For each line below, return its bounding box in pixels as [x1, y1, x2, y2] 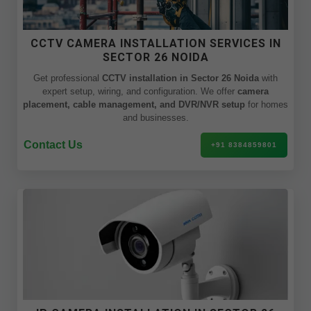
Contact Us [24, 139, 83, 151]
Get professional [33, 73, 102, 83]
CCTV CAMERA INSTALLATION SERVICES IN [30, 37, 281, 50]
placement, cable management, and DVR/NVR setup [23, 99, 245, 110]
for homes [245, 99, 288, 110]
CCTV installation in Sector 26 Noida [102, 73, 259, 83]
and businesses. [122, 112, 189, 123]
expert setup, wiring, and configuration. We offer [42, 86, 237, 96]
